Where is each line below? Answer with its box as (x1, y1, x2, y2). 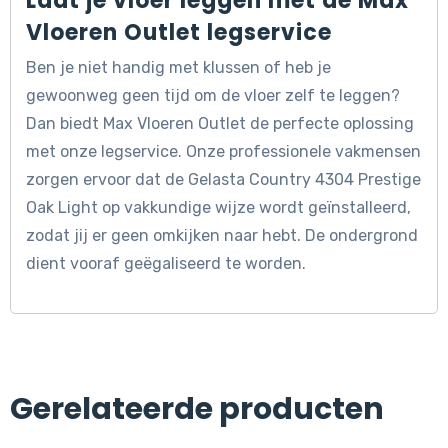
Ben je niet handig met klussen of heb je (26, 58, 331, 78)
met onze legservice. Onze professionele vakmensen (26, 142, 421, 162)
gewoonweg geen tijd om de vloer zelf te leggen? (26, 86, 400, 106)
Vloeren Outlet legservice (26, 17, 332, 49)
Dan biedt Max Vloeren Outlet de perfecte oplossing (26, 114, 414, 134)
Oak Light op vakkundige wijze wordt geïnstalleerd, (26, 198, 411, 218)
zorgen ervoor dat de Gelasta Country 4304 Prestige (26, 170, 421, 190)
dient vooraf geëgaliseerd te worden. (26, 254, 306, 274)
